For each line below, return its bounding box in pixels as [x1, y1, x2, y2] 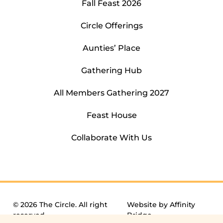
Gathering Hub [81, 66, 142, 76]
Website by [126, 200, 170, 210]
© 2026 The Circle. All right [13, 200, 108, 210]
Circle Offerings [80, 21, 143, 31]
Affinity [169, 200, 195, 210]
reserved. [13, 211, 46, 220]
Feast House [86, 111, 137, 120]
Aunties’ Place [83, 43, 140, 53]
